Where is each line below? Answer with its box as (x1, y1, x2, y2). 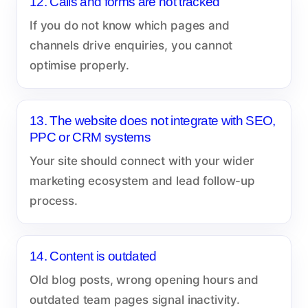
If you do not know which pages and (30, 18, 230, 32)
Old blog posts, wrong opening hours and (30, 272, 258, 287)
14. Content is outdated (30, 248, 157, 263)
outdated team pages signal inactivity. (30, 292, 240, 307)
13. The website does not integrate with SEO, (30, 113, 276, 128)
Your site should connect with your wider (30, 153, 254, 168)
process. (30, 193, 78, 208)
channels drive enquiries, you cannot (30, 38, 233, 52)
